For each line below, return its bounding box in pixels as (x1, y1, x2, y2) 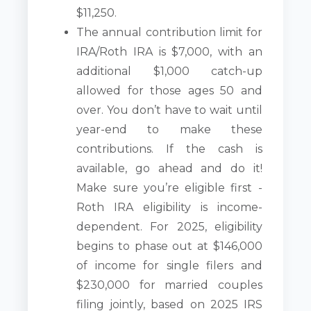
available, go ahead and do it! (76, 161, 262, 175)
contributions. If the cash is (76, 142, 262, 155)
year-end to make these (76, 122, 262, 136)
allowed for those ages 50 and (76, 83, 262, 97)
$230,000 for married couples (76, 278, 262, 292)
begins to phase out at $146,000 (76, 239, 262, 253)
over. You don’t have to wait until (76, 103, 262, 117)
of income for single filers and (76, 258, 262, 272)
